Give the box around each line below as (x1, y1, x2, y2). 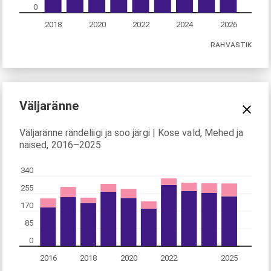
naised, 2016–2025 (19, 139, 102, 151)
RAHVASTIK (211, 39, 252, 50)
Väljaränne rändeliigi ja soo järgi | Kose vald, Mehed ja (19, 126, 244, 139)
